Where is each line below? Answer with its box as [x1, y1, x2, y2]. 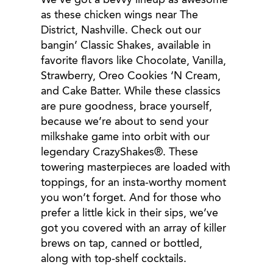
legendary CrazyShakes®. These [41, 147, 199, 158]
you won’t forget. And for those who [41, 193, 222, 204]
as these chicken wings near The [41, 10, 199, 21]
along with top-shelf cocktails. [41, 253, 187, 264]
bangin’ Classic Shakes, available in [41, 40, 211, 51]
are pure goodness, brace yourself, [41, 101, 213, 112]
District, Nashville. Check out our [41, 25, 202, 36]
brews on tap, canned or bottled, [41, 238, 203, 249]
